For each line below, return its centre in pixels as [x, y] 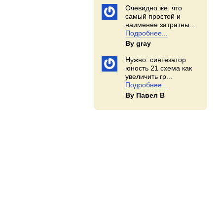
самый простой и [153, 16]
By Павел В [145, 95]
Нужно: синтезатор [156, 60]
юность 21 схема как [159, 68]
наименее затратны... [161, 25]
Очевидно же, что [154, 8]
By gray [138, 43]
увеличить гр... [149, 76]
